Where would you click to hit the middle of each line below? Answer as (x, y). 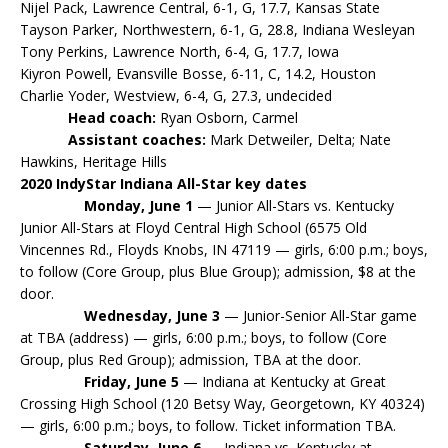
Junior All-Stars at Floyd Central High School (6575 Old (193, 227)
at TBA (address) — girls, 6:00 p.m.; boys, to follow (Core (203, 337)
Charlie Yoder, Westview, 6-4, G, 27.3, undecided (176, 95)
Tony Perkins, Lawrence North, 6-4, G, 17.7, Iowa (179, 51)
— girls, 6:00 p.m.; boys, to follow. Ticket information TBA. (208, 425)
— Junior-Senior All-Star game (318, 315)
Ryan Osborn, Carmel (227, 117)
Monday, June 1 (138, 205)
